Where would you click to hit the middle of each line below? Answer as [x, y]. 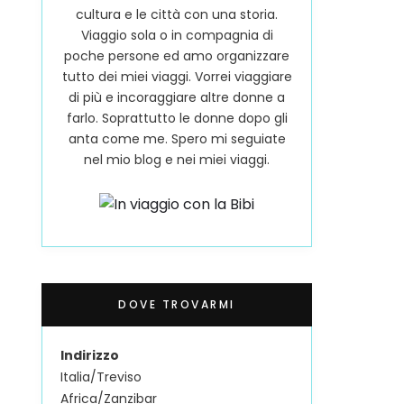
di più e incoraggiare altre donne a [177, 98]
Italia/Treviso [101, 377]
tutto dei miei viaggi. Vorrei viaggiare [177, 77]
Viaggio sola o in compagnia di [177, 36]
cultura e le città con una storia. [177, 15]
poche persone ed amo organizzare [177, 56]
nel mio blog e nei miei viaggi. [177, 160]
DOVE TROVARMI [177, 305]
